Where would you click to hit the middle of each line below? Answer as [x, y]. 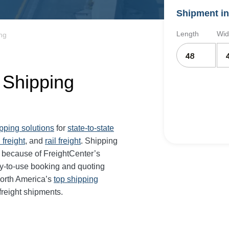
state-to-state [91, 128]
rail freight [63, 141]
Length [188, 34]
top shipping [76, 179]
